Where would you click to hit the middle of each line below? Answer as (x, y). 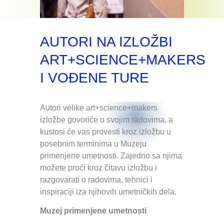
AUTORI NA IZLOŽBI (106, 42)
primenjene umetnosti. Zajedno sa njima (111, 156)
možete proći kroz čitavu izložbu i (98, 168)
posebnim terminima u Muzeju (93, 144)
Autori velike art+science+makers (100, 108)
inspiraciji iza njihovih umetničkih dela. (109, 192)
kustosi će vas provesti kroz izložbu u (105, 132)
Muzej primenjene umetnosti (93, 211)
